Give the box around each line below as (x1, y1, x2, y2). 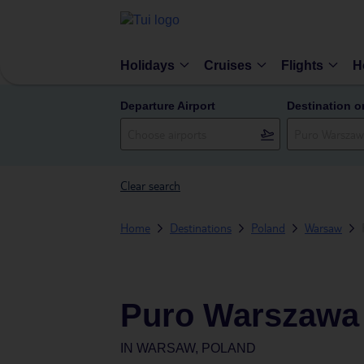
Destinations (170, 220, 232, 235)
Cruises (204, 58, 252, 72)
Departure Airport (120, 99, 215, 112)
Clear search (120, 178, 180, 193)
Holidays (120, 58, 175, 72)
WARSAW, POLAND (136, 341, 256, 355)
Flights (281, 58, 323, 72)
